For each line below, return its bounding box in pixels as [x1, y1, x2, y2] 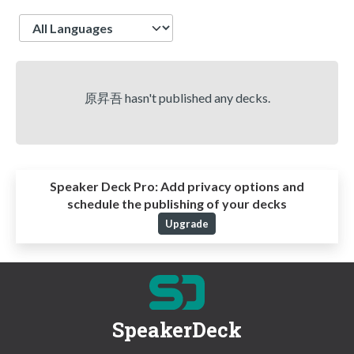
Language [18, 14, 75, 29]
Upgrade [164, 217, 209, 231]
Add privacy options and [158, 179, 304, 194]
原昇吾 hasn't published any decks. [84, 90, 270, 105]
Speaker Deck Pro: [50, 179, 158, 194]
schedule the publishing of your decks [67, 196, 287, 212]
